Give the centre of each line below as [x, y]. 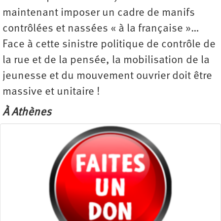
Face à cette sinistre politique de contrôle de [109, 45]
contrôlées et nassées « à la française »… [101, 29]
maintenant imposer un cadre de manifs [99, 13]
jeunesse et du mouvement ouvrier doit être [107, 76]
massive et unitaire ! [51, 92]
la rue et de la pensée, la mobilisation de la [106, 61]
